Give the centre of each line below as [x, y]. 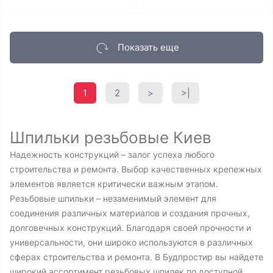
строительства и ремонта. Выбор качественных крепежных [136, 169]
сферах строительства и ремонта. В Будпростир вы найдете [136, 257]
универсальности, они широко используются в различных [131, 242]
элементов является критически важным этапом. [114, 184]
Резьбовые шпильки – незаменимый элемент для [113, 198]
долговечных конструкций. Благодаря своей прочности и [130, 228]
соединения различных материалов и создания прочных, [130, 213]
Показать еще [148, 47]
